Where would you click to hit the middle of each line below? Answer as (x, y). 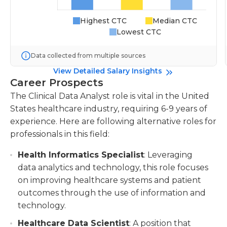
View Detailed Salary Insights (107, 71)
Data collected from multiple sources (88, 55)
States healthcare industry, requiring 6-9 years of (109, 109)
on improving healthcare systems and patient (109, 180)
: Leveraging (168, 155)
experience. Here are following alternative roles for (113, 121)
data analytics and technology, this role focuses (113, 167)
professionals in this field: (60, 134)
